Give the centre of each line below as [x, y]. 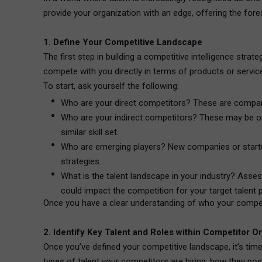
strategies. [81, 161]
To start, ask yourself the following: [111, 86]
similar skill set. [90, 132]
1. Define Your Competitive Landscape [123, 42]
